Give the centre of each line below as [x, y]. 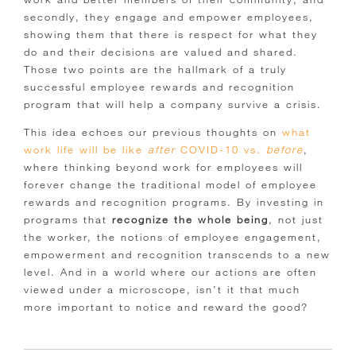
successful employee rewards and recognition [159, 87]
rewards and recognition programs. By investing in [174, 202]
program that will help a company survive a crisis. [173, 104]
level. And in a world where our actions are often [170, 272]
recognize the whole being [190, 220]
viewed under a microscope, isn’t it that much [162, 290]
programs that [68, 220]
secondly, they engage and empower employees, [169, 17]
